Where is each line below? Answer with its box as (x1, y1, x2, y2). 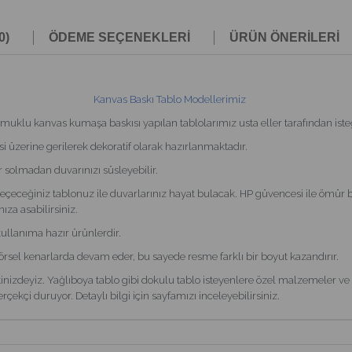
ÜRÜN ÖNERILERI (229, 31, 339, 45)
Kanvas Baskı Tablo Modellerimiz (93, 93, 246, 106)
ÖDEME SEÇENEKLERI (49, 31, 190, 45)
